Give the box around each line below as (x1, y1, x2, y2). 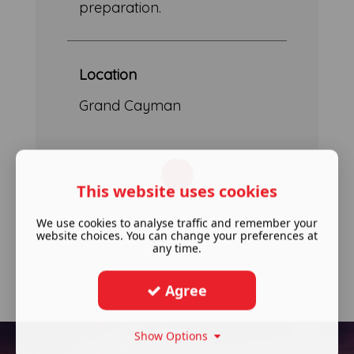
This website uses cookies (77, 180, 277, 202)
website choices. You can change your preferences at (36, 228, 318, 243)
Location (79, 65, 137, 84)
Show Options (134, 328, 214, 344)
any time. (153, 240, 201, 256)
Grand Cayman (79, 96, 182, 115)
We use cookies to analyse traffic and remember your (36, 215, 318, 231)
